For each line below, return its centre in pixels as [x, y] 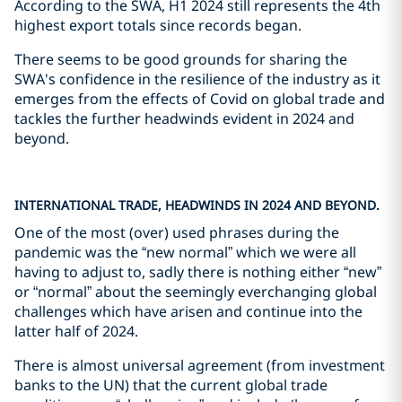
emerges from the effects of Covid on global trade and [200, 99]
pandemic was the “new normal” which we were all [185, 252]
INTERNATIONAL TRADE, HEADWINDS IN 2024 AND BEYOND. [197, 205]
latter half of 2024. [76, 331]
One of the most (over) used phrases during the [177, 232]
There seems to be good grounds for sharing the [181, 59]
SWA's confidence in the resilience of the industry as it [197, 79]
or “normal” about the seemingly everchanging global [196, 292]
